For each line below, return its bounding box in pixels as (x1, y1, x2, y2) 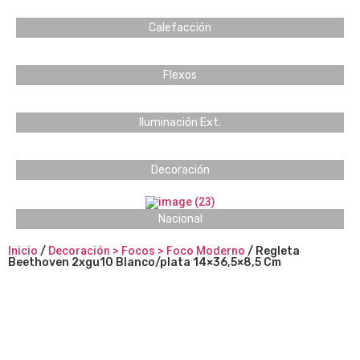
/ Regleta (245, 244, 300, 259)
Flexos (163, 68, 197, 83)
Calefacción (149, 21, 211, 35)
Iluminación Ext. (139, 116, 221, 130)
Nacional (157, 212, 202, 227)
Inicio (8, 244, 38, 258)
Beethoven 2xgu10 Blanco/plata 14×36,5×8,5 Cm (8, 256, 281, 270)
